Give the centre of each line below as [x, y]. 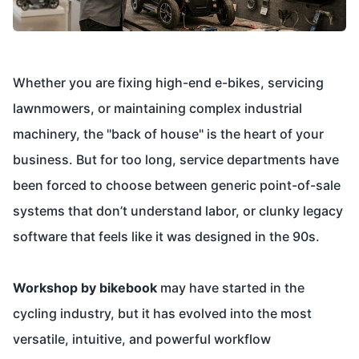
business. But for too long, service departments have [176, 160]
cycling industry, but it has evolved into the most [162, 314]
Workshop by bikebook [85, 288]
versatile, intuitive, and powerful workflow [142, 339]
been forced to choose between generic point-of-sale [177, 186]
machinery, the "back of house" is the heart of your [168, 134]
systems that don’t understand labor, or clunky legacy [178, 211]
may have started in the [231, 288]
